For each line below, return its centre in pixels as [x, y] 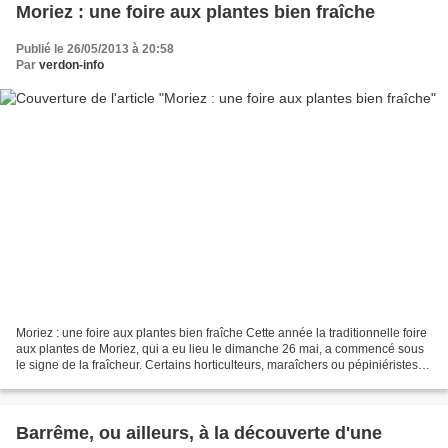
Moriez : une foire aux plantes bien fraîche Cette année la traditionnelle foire [221, 332]
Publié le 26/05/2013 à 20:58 [95, 49]
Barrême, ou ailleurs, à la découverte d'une [199, 432]
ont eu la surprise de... [76, 380]
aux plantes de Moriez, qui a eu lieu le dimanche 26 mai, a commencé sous [220, 348]
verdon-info [71, 65]
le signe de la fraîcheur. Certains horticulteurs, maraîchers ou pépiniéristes [217, 364]
